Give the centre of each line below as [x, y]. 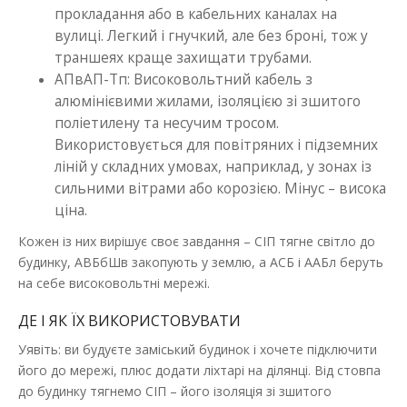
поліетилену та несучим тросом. [167, 123]
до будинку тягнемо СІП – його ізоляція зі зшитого [175, 391]
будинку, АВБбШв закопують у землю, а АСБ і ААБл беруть [201, 262]
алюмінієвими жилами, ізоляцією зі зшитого [208, 101]
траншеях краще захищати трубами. [183, 57]
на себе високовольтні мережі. [114, 283]
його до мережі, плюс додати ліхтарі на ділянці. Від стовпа [199, 370]
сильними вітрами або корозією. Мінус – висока [220, 188]
